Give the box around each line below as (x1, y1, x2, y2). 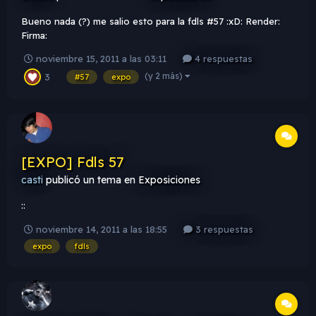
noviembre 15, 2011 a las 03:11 (36, 52, 166, 64)
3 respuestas (193, 223, 253, 235)
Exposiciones (138, 173, 200, 186)
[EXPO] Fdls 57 (21, 152, 124, 171)
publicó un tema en (43, 173, 138, 186)
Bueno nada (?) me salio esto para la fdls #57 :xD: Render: (21, 15, 280, 27)
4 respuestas (192, 52, 253, 64)
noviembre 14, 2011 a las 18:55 (36, 223, 167, 235)
